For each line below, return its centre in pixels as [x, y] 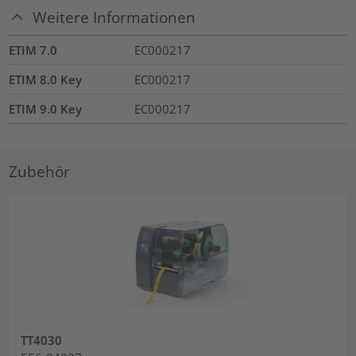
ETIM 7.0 [33, 50]
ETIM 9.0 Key [46, 109]
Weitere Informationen [114, 17]
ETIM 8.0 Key [46, 80]
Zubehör [40, 171]
